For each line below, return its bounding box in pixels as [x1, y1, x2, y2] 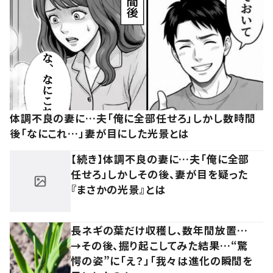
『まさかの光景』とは [71, 181, 166, 197]
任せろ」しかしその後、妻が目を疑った [71, 166, 249, 182]
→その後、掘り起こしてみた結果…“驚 [71, 237, 249, 253]
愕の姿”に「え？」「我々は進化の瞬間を [71, 252, 253, 268]
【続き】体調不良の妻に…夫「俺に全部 [71, 151, 250, 166]
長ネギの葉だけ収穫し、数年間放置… [71, 222, 248, 238]
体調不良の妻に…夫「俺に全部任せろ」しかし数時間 [10, 110, 256, 126]
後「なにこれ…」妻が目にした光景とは [10, 125, 190, 141]
